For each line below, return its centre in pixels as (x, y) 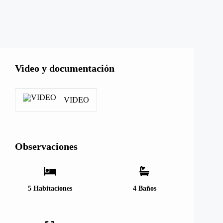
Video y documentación (65, 68)
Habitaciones (53, 188)
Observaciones (46, 146)
